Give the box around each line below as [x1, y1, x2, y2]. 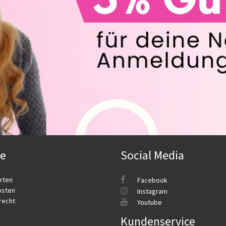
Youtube [136, 198, 162, 208]
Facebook [136, 176, 167, 186]
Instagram [136, 187, 167, 197]
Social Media [121, 147, 184, 165]
